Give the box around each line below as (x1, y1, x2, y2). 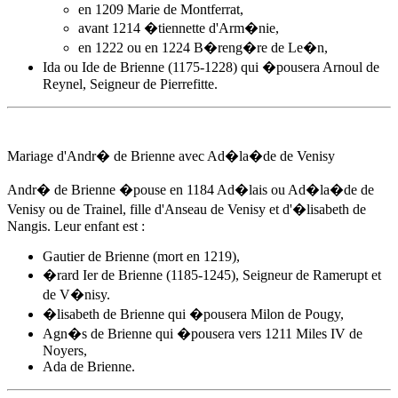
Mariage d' (7, 148, 67, 163)
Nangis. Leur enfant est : (7, 219, 145, 234)
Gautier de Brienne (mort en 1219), (43, 249, 240, 264)
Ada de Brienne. (43, 359, 135, 374)
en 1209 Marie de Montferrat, (78, 2, 243, 17)
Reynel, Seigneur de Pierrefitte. (43, 76, 218, 92)
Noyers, (43, 343, 87, 358)
